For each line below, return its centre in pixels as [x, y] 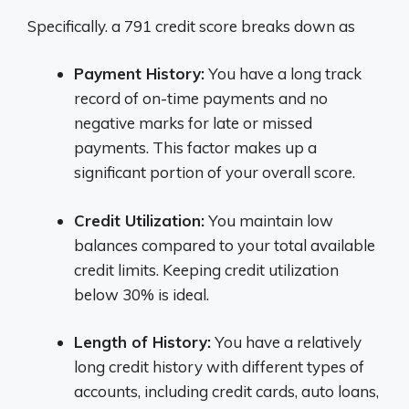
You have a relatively [286, 342]
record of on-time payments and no [201, 98]
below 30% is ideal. [142, 294]
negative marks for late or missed [193, 123]
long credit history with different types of [219, 367]
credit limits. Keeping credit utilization [206, 269]
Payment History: [139, 73]
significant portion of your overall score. [215, 172]
